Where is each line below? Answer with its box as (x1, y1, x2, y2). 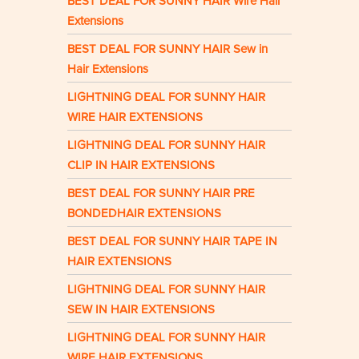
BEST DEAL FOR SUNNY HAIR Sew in (67, 42, 268, 57)
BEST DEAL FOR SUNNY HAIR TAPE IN (67, 234, 277, 249)
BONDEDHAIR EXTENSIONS (67, 206, 221, 221)
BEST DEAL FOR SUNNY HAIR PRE (67, 186, 255, 201)
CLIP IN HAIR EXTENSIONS (67, 158, 215, 173)
